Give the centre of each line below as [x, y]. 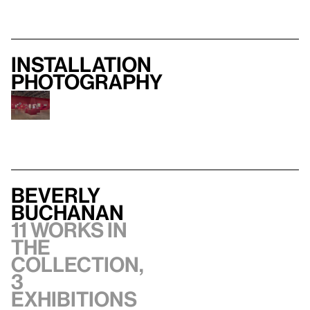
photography [87, 81]
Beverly [56, 195]
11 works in [69, 229]
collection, [77, 264]
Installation [81, 64]
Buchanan [67, 212]
